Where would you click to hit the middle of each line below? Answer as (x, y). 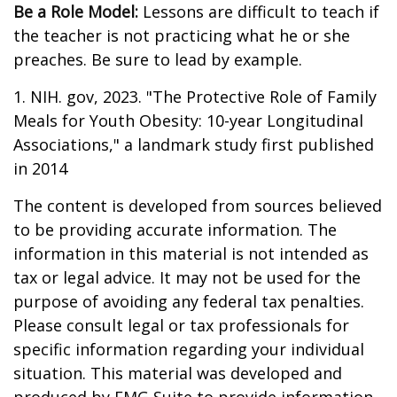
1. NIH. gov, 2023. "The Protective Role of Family (195, 97)
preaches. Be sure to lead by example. (158, 59)
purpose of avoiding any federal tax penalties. (189, 301)
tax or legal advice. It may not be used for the (187, 277)
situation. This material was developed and (178, 373)
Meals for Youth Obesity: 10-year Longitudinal (188, 121)
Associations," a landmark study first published (194, 144)
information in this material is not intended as (191, 253)
